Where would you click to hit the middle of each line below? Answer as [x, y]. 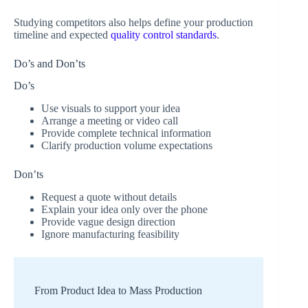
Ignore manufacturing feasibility [110, 234]
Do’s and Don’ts [49, 63]
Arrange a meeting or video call [110, 121]
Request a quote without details [109, 197]
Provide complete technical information [126, 133]
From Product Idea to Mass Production [118, 290]
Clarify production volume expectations [127, 146]
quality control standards [164, 34]
